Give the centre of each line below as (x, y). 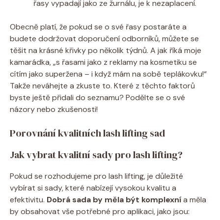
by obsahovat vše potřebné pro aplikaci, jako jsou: (100, 211)
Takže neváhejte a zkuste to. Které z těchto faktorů (102, 85)
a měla (194, 199)
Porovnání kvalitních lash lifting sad (87, 133)
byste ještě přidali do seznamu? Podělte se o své (97, 97)
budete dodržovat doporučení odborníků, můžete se (104, 38)
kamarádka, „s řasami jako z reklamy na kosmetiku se (103, 62)
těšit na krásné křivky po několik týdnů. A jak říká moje (106, 50)
